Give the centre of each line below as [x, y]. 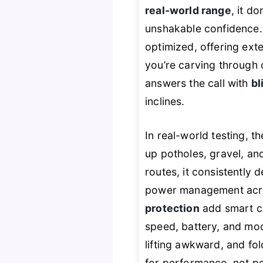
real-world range [188, 11]
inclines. [165, 102]
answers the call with [198, 83]
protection [172, 208]
